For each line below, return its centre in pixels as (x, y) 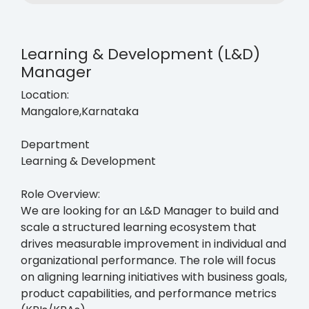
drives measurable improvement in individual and (153, 243)
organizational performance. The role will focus (148, 260)
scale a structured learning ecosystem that (139, 227)
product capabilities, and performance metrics (149, 293)
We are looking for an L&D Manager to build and (150, 210)
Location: (45, 94)
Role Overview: (60, 194)
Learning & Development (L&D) (140, 54)
